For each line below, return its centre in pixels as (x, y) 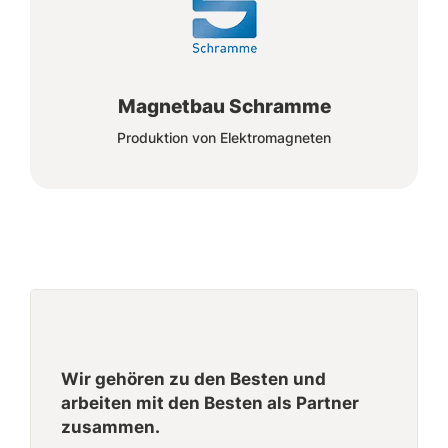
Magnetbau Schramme (224, 106)
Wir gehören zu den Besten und (193, 378)
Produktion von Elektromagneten (224, 137)
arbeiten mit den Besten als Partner (210, 402)
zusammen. (110, 426)
